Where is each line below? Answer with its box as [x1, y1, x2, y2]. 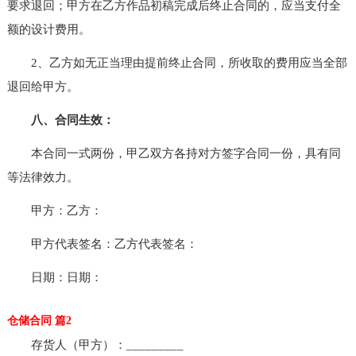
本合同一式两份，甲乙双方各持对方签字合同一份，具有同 [6, 146, 341, 160]
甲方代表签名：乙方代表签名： [6, 237, 198, 250]
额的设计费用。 [6, 22, 91, 36]
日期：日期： [6, 270, 103, 284]
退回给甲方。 [6, 79, 79, 93]
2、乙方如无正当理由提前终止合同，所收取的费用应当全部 [6, 56, 347, 69]
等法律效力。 [6, 170, 79, 184]
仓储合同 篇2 [6, 314, 72, 327]
